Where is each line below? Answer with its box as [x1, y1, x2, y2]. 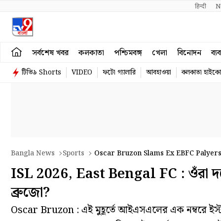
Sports [63, 148, 84, 159]
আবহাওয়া [146, 67, 171, 78]
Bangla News [11, 148, 55, 159]
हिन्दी [195, 1, 208, 12]
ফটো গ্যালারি [103, 67, 136, 78]
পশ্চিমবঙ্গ [114, 46, 142, 59]
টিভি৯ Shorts [22, 67, 61, 78]
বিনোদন [177, 46, 201, 59]
